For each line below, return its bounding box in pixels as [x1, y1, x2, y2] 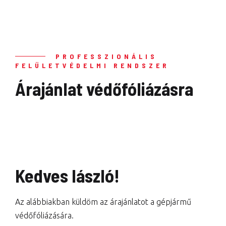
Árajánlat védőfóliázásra [15, 78, 193, 99]
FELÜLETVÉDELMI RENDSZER [15, 61, 169, 70]
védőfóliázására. [15, 211, 74, 220]
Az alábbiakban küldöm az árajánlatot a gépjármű [15, 197, 191, 206]
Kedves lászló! [15, 164, 120, 186]
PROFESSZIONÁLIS [55, 52, 157, 61]
